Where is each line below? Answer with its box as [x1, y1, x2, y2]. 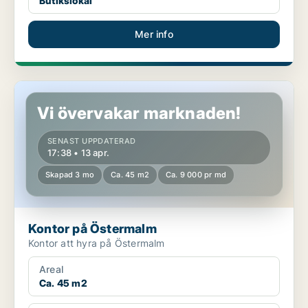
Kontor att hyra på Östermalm [28, 237, 165, 250]
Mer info [135, 28, 173, 41]
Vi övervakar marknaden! [37, 103, 241, 124]
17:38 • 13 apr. [47, 147, 109, 159]
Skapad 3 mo [45, 170, 95, 180]
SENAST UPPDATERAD [47, 136, 136, 146]
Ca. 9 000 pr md [166, 170, 227, 180]
